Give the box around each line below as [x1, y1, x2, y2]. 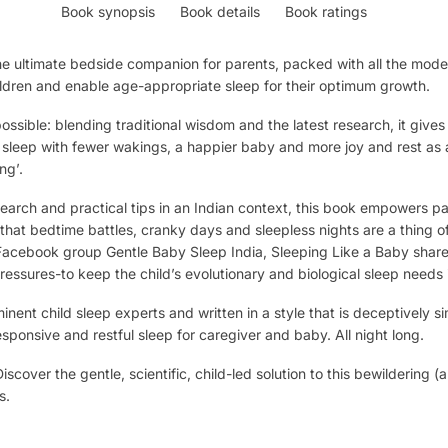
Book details [180, 2, 261, 20]
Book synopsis [61, 2, 156, 20]
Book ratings [285, 2, 368, 20]
